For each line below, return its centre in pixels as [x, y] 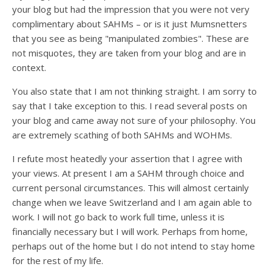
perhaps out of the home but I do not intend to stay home [134, 246]
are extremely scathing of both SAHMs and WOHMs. [122, 135]
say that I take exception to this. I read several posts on [130, 106]
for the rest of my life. [58, 260]
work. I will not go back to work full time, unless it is [118, 217]
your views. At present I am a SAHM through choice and [128, 173]
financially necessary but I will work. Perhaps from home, [130, 231]
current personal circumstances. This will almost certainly [131, 188]
